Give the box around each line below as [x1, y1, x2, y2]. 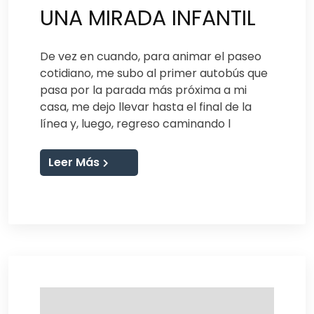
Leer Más [48, 153, 100, 170]
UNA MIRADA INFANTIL [40, 3, 256, 33]
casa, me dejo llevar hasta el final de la [40, 98, 252, 115]
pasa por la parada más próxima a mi [40, 81, 247, 98]
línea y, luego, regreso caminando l [40, 115, 231, 132]
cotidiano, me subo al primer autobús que [40, 64, 268, 81]
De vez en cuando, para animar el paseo [40, 48, 261, 64]
